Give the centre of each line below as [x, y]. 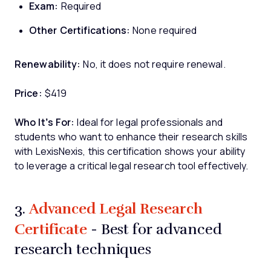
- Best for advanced [154, 229]
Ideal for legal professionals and [149, 123]
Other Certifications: [80, 31]
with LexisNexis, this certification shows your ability [130, 152]
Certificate [51, 229]
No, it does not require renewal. [154, 65]
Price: [28, 94]
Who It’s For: [45, 123]
